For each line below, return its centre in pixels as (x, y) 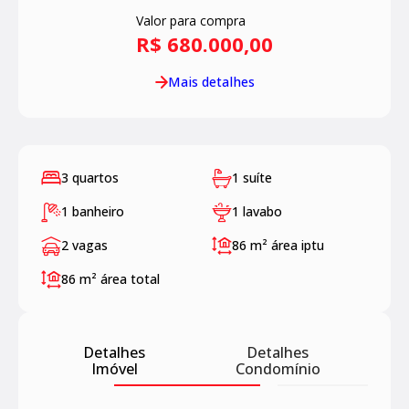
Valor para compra (191, 21)
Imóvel (114, 369)
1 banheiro (93, 212)
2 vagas (84, 246)
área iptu (297, 246)
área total (130, 279)
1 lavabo (257, 212)
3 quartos (90, 178)
